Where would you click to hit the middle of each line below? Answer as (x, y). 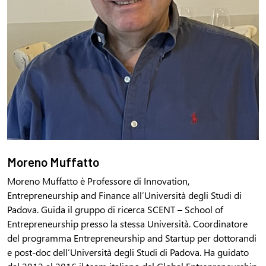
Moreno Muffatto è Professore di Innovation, (98, 180)
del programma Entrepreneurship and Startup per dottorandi (132, 237)
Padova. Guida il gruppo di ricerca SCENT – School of (115, 209)
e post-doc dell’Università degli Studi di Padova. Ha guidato (128, 252)
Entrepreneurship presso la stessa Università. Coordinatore (127, 223)
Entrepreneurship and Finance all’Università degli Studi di (124, 195)
